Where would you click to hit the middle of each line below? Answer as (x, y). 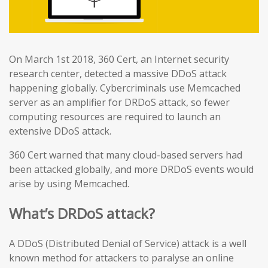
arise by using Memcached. (69, 184)
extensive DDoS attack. (60, 131)
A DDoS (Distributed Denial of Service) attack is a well (128, 243)
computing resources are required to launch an (115, 117)
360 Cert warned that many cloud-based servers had (126, 155)
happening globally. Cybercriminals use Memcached (125, 88)
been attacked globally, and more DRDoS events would (131, 169)
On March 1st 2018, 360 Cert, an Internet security (119, 59)
